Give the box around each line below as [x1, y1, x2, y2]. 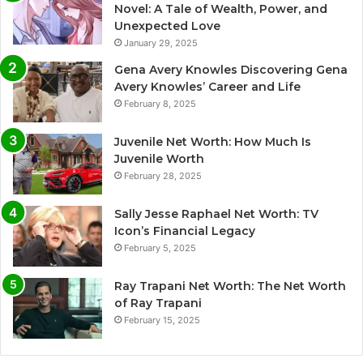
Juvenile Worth [114, 152, 204, 167]
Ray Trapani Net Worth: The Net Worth [114, 279, 346, 294]
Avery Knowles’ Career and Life [114, 79, 301, 95]
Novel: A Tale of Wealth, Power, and [114, 2, 327, 17]
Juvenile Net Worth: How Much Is [114, 135, 311, 150]
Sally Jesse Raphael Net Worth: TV [114, 207, 318, 222]
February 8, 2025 [124, 98, 196, 110]
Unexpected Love [114, 19, 220, 34]
